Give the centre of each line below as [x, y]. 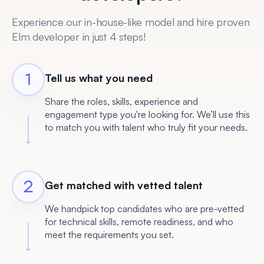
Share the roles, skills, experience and [121, 101]
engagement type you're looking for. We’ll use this [147, 114]
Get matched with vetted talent [124, 185]
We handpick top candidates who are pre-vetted [144, 208]
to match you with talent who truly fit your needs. [146, 127]
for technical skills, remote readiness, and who [139, 221]
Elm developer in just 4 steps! [79, 36]
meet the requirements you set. [109, 234]
